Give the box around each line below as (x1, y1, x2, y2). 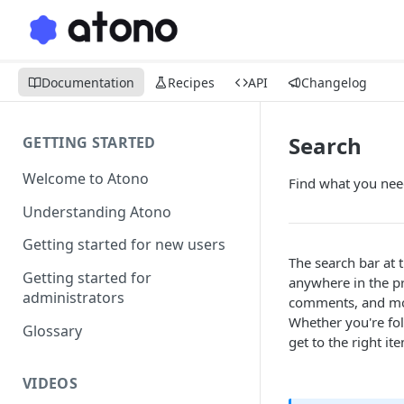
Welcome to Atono (23, 168, 149, 188)
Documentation (41, 73, 134, 91)
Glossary (23, 320, 82, 341)
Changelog (301, 73, 367, 91)
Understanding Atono (23, 201, 171, 222)
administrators (23, 288, 124, 308)
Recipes (168, 73, 215, 91)
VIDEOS (23, 372, 78, 393)
